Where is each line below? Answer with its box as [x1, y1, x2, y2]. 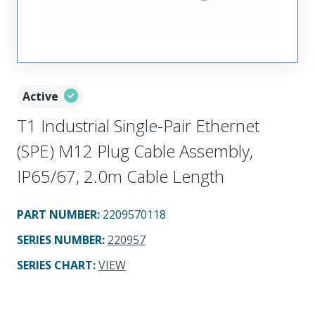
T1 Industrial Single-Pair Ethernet [17, 113, 259, 137]
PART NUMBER [17, 206, 97, 222]
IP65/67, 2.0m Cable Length [17, 164, 224, 188]
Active [22, 88, 58, 104]
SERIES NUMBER [17, 231, 102, 247]
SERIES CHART [17, 257, 93, 273]
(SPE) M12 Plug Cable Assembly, [17, 139, 253, 162]
